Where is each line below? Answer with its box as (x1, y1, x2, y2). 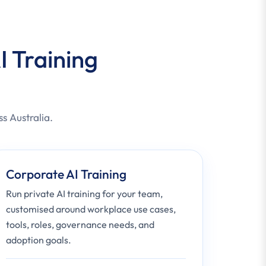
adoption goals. (5, 234, 71, 246)
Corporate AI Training (5, 166, 126, 182)
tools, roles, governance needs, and (5, 218, 154, 230)
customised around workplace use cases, (5, 203, 176, 215)
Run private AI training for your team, (5, 188, 163, 199)
